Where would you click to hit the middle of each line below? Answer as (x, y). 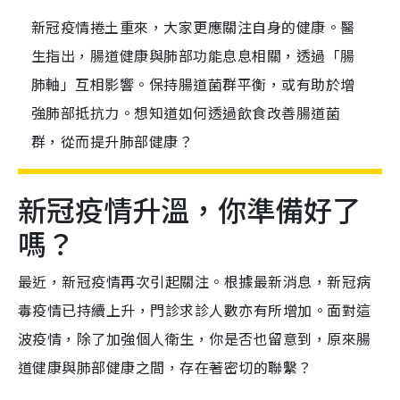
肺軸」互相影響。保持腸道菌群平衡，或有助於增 (193, 84)
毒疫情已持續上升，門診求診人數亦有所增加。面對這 (195, 310)
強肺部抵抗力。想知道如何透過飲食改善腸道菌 (186, 113)
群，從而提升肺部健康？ (112, 142)
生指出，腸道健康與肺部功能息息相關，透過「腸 (193, 56)
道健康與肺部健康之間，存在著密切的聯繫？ (165, 367)
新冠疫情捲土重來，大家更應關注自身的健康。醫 (193, 27)
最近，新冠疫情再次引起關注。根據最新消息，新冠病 (195, 282)
